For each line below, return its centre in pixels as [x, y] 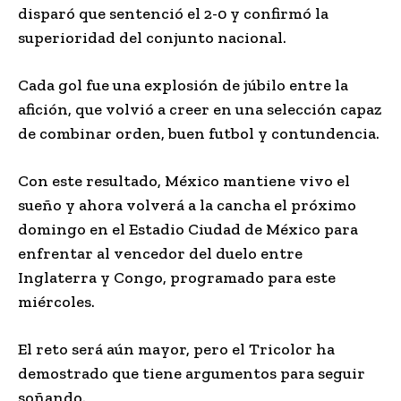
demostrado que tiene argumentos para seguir [192, 373]
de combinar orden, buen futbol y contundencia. [199, 133]
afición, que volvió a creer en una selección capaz [200, 109]
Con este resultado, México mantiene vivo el [184, 180]
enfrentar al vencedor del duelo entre [160, 253]
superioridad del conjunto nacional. [152, 37]
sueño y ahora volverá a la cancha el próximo [187, 205]
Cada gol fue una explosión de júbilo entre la [183, 85]
